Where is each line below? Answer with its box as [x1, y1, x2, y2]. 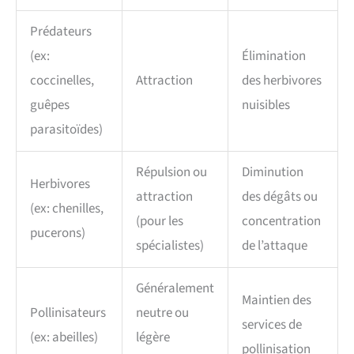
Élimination [242, 46, 306, 66]
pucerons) [30, 223, 85, 243]
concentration [242, 211, 321, 231]
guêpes [30, 95, 70, 115]
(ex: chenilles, [30, 198, 104, 218]
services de [242, 314, 302, 334]
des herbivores [242, 70, 322, 90]
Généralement [136, 278, 214, 298]
